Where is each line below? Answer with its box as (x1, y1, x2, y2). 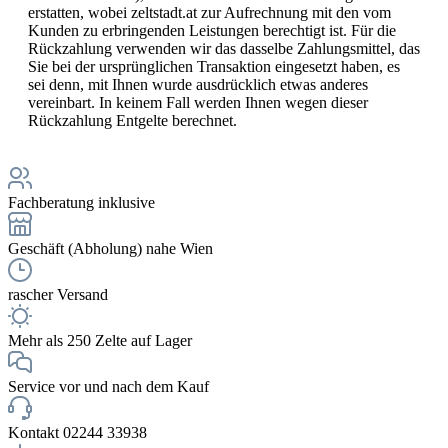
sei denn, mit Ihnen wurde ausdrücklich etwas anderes (28, 75, 368, 93)
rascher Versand (8, 285, 108, 303)
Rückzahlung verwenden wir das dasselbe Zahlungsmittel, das (28, 39, 420, 57)
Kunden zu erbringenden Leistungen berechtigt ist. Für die (28, 21, 396, 39)
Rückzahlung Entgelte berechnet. (28, 111, 237, 129)
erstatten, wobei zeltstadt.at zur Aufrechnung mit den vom (28, 3, 391, 21)
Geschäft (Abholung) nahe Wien (8, 239, 213, 257)
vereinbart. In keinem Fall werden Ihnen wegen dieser (28, 93, 368, 111)
